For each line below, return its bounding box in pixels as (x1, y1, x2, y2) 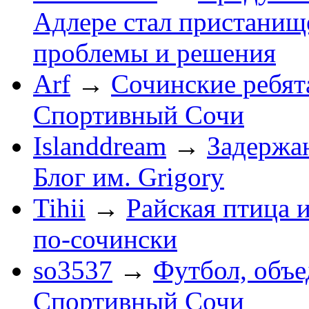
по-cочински (33, 223, 177, 254)
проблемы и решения (33, 37, 276, 68)
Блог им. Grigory (33, 161, 224, 192)
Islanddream (33, 130, 166, 161)
